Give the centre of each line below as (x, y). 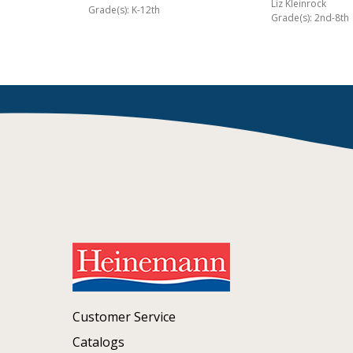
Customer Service (124, 317)
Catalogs (98, 342)
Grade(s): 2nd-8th (310, 18)
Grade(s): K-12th (124, 10)
